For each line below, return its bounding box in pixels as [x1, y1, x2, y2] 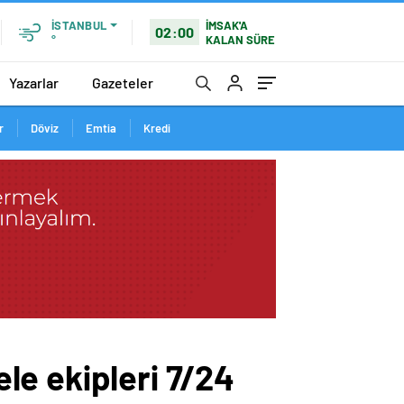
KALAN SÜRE [206, 32, 276, 47]
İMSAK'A [206, 17, 249, 32]
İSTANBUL [51, 18, 106, 32]
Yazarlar [9, 73, 59, 91]
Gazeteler [92, 73, 153, 91]
